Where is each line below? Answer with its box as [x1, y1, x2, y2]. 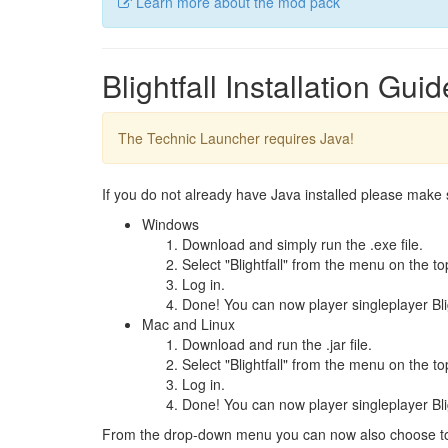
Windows [142, 214, 199, 234]
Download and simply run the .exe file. [182, 234, 423, 254]
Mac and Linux [142, 314, 235, 334]
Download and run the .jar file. [182, 334, 372, 354]
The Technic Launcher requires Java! [118, 128, 354, 148]
